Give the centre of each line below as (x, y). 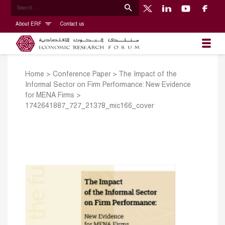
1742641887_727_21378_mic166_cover (89, 106)
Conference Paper (82, 75)
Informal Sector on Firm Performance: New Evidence (108, 85)
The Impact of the (148, 75)
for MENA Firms (50, 96)
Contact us (72, 24)
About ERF (29, 24)
